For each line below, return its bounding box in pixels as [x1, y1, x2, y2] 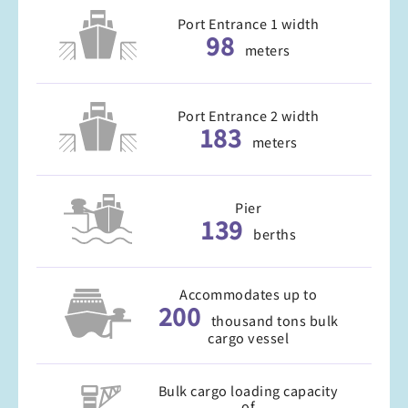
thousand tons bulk [210, 311, 339, 331]
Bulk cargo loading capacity [158, 381, 339, 401]
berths [253, 224, 296, 244]
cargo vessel [208, 328, 289, 348]
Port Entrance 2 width [177, 106, 320, 126]
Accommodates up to [179, 284, 317, 304]
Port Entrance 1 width [177, 14, 320, 34]
